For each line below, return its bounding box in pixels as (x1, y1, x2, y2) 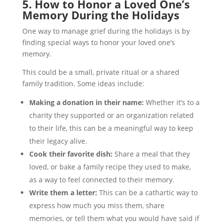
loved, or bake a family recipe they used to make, (29, 162, 191, 171)
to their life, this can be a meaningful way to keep (29, 123, 193, 133)
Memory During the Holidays (22, 7, 179, 22)
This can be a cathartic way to (97, 187, 198, 197)
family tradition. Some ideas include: (22, 78, 144, 88)
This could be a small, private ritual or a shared (22, 67, 179, 77)
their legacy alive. (29, 136, 87, 146)
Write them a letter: (29, 187, 97, 197)
